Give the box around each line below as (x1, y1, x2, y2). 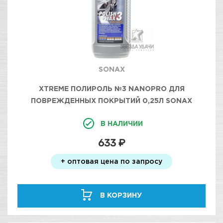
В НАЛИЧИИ (100, 119, 143, 127)
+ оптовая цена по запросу (61, 157, 162, 165)
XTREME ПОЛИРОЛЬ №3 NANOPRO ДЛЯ (38, 85, 185, 92)
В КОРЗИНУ (100, 191, 142, 199)
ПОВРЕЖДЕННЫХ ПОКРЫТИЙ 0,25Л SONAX (31, 97, 192, 104)
